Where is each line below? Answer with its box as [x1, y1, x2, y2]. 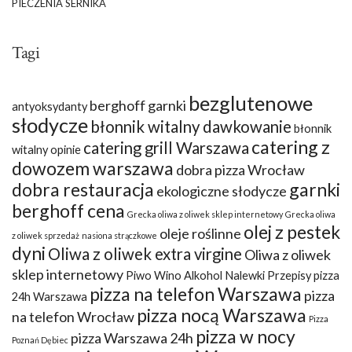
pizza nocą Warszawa [137, 303, 306, 326]
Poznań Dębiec [12, 334, 68, 345]
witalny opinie [12, 142, 81, 156]
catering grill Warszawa [83, 137, 249, 157]
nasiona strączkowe [82, 229, 157, 240]
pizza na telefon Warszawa [90, 282, 302, 305]
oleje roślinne [159, 224, 241, 242]
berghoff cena [12, 199, 125, 222]
